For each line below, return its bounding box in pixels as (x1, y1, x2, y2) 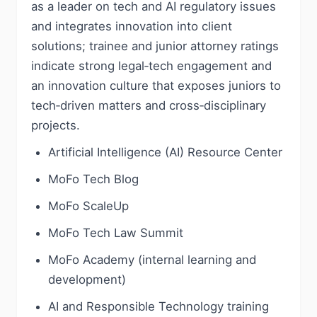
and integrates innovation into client (31, 19, 232, 33)
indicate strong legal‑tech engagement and (31, 59, 272, 73)
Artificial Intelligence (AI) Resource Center (48, 145, 282, 159)
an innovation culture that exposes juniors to (31, 79, 281, 93)
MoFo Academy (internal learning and (48, 253, 256, 267)
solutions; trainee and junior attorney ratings (31, 39, 279, 53)
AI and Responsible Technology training (48, 299, 269, 313)
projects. (31, 118, 80, 132)
